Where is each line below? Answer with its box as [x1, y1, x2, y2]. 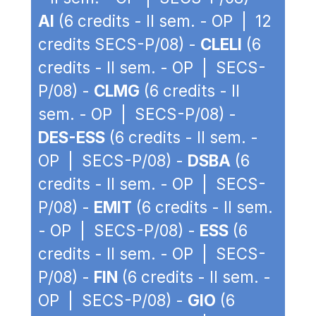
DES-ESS [38, 128, 105, 147]
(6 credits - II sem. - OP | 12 [54, 11, 272, 30]
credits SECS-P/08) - [38, 35, 200, 54]
